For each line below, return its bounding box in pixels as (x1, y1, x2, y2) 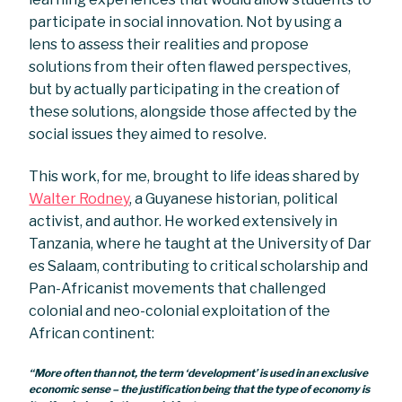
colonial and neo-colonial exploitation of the (29, 302, 331, 320)
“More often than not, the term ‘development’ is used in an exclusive (29, 365, 369, 380)
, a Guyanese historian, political (129, 190, 338, 208)
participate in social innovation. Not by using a (29, 13, 343, 31)
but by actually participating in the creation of (29, 80, 341, 98)
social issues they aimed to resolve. (29, 125, 270, 143)
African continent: (29, 325, 155, 343)
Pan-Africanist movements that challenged (29, 280, 327, 298)
